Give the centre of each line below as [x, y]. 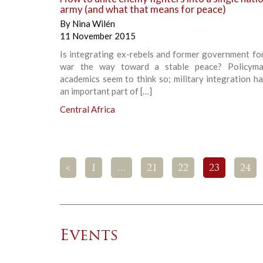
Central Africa [87, 109]
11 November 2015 [98, 36]
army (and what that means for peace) [143, 9]
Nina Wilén [94, 24]
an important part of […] [106, 91]
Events [89, 237]
